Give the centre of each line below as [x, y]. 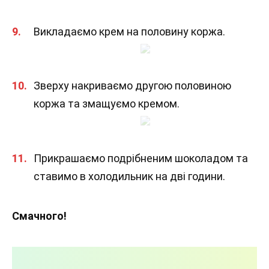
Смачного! [39, 216]
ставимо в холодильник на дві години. [129, 176]
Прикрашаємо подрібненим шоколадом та [141, 158]
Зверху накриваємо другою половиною [132, 86]
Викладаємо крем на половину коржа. [129, 31]
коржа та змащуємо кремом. [107, 104]
